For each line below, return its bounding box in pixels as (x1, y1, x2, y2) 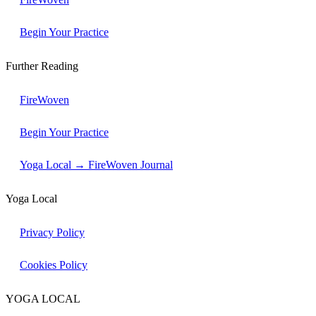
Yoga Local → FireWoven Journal (20, 158, 173, 171)
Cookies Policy (20, 258, 87, 271)
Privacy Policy (20, 226, 85, 238)
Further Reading (6, 59, 78, 72)
